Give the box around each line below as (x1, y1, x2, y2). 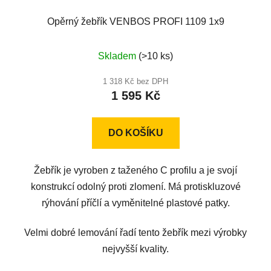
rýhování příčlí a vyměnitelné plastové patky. (41, 197, 230, 208)
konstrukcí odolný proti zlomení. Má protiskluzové (30, 181, 241, 192)
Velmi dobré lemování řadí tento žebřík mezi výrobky (24, 227, 247, 238)
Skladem (98, 50, 139, 61)
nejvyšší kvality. (102, 243, 169, 254)
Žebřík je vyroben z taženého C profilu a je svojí (34, 165, 237, 175)
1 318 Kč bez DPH (103, 76, 168, 86)
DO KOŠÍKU (108, 127, 163, 138)
